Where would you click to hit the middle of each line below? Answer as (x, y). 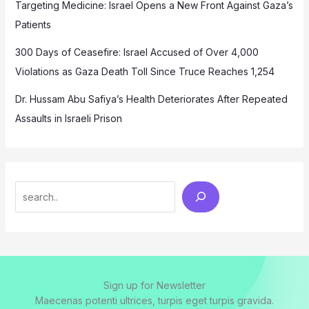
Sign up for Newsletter (154, 286)
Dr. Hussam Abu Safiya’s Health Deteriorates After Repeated (151, 99)
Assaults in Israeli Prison (68, 118)
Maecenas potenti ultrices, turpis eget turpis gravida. (154, 301)
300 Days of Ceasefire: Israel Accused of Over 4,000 (137, 52)
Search (30, 190)
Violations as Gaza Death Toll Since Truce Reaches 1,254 (144, 71)
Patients (33, 24)
